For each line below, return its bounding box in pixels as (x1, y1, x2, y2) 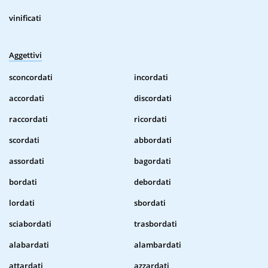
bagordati (134, 156, 171, 167)
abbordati (134, 135, 172, 146)
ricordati (134, 114, 167, 125)
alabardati (9, 239, 49, 251)
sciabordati (9, 218, 51, 230)
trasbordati (134, 218, 177, 230)
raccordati (9, 114, 48, 125)
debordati (134, 176, 171, 188)
